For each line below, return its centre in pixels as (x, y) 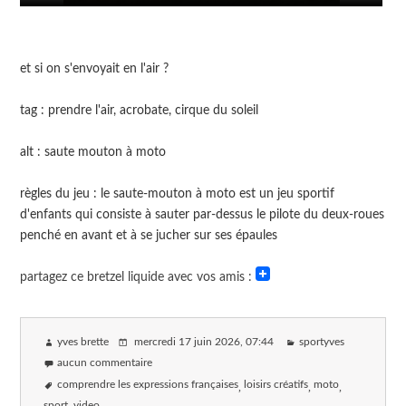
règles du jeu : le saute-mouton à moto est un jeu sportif (178, 194)
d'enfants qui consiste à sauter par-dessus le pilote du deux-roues (203, 215)
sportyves (322, 343)
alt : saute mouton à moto (93, 152)
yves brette (83, 343)
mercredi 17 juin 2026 (186, 343)
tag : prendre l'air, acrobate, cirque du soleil (140, 111)
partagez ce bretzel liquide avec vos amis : (138, 277)
